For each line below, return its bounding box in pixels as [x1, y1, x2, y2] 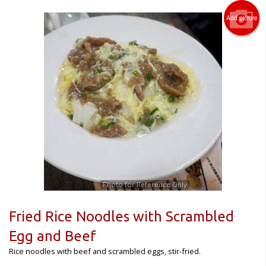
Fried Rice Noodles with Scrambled [9, 208, 234, 224]
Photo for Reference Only [102, 179, 187, 189]
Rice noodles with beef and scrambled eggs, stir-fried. [9, 245, 201, 256]
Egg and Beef [9, 227, 96, 244]
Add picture [226, 13, 258, 22]
